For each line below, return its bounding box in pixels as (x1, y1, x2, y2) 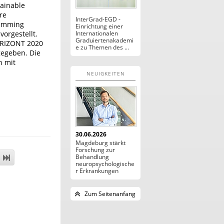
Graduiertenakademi (75, 36, 133, 44)
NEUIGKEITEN (86, 70, 125, 77)
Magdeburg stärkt (75, 138, 125, 147)
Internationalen (75, 29, 118, 37)
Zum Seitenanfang (84, 189, 135, 198)
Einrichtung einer (75, 22, 123, 30)
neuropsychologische (75, 159, 134, 168)
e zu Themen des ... (75, 43, 129, 51)
